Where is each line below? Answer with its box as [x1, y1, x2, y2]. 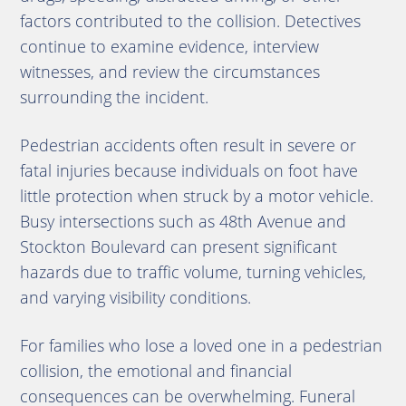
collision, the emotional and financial [19, 360, 292, 382]
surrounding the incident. [19, 86, 208, 108]
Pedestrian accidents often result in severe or [19, 134, 356, 156]
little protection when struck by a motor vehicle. [19, 185, 373, 207]
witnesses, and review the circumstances [19, 61, 320, 82]
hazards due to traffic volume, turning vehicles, [19, 261, 366, 283]
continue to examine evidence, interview [19, 35, 319, 57]
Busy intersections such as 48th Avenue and [19, 210, 346, 232]
